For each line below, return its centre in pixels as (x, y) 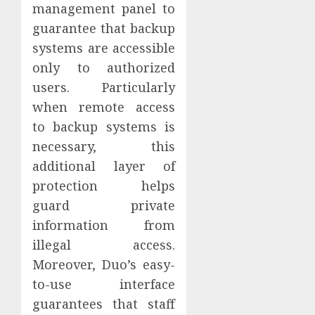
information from (104, 225)
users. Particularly (104, 88)
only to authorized (104, 68)
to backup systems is (104, 127)
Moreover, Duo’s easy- (104, 265)
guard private (104, 206)
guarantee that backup (104, 28)
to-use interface (104, 284)
